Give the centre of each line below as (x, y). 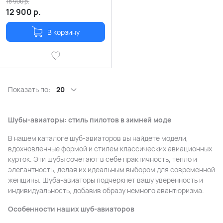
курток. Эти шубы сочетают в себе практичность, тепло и (103, 159)
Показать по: (29, 90)
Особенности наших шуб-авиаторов (71, 209)
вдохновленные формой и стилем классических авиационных (110, 149)
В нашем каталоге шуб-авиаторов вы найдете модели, (98, 138)
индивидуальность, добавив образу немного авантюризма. (106, 191)
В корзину (63, 32)
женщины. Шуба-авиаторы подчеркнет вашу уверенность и (106, 180)
